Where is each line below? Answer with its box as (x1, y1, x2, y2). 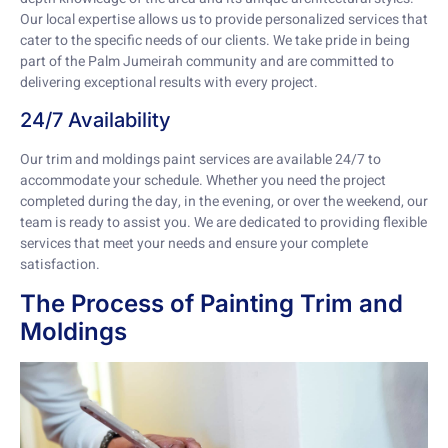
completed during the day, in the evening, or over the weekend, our (20, 191, 428, 213)
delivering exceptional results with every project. (20, 72, 318, 94)
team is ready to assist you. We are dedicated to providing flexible (20, 212, 427, 234)
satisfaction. (20, 254, 100, 276)
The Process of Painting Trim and (20, 288, 403, 318)
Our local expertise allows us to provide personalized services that (20, 9, 428, 31)
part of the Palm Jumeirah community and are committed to (20, 51, 394, 73)
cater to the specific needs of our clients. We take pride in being (20, 30, 410, 52)
